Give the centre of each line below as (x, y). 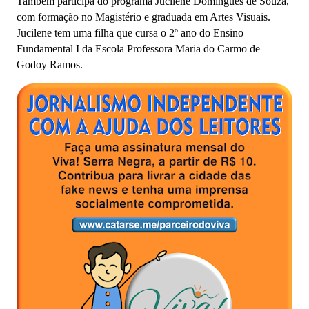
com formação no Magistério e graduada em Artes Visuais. (143, 17)
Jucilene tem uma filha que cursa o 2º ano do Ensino (130, 33)
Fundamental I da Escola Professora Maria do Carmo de (138, 49)
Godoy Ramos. (50, 64)
